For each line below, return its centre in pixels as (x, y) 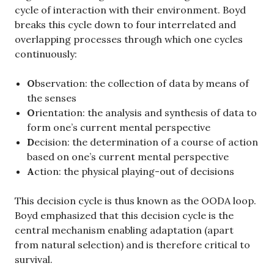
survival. (34, 260)
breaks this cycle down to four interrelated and (125, 25)
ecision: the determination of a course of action (146, 142)
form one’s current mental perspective (119, 128)
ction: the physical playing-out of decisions (134, 172)
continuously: (46, 54)
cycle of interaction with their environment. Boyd (130, 10)
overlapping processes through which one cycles (129, 39)
